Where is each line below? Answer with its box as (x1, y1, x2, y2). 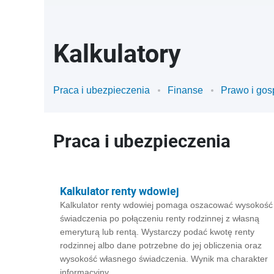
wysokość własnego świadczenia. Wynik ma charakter (60, 254, 268, 264)
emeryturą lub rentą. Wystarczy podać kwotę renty (60, 227, 254, 237)
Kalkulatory (53, 36, 181, 70)
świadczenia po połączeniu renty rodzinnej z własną (60, 213, 259, 223)
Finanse (168, 85, 203, 95)
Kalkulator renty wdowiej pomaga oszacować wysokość (60, 200, 273, 210)
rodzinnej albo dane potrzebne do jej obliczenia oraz (60, 240, 262, 250)
